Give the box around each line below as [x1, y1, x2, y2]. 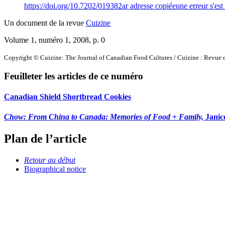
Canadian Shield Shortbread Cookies [4, 92, 131, 101]
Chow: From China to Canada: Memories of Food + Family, [4, 112, 203, 121]
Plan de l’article [4, 132, 87, 146]
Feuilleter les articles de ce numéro [4, 71, 143, 82]
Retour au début [24, 155, 75, 164]
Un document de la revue [4, 18, 86, 27]
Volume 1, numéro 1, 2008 [4, 35, 89, 44]
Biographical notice [24, 164, 86, 173]
